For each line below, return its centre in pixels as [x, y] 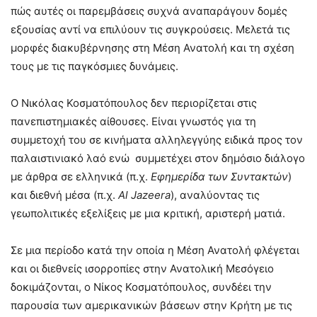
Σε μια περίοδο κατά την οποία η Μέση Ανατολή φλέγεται [155, 250]
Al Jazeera [144, 195]
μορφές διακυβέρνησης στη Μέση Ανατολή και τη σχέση [152, 47]
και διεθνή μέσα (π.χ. [64, 195]
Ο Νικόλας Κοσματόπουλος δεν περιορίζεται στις [134, 103]
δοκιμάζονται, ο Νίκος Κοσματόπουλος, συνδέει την [141, 287]
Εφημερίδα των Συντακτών [219, 176]
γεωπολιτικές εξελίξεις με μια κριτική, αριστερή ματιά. [148, 213]
